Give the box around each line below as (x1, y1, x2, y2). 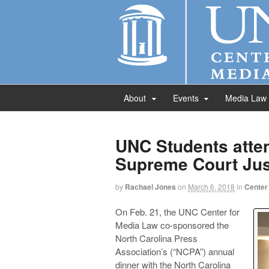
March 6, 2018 (188, 181, 235, 192)
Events (172, 92, 199, 104)
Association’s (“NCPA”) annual (115, 244, 234, 258)
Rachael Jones (125, 181, 176, 192)
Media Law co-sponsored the (115, 218, 229, 231)
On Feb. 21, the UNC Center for (115, 205, 240, 218)
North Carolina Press (115, 231, 198, 244)
